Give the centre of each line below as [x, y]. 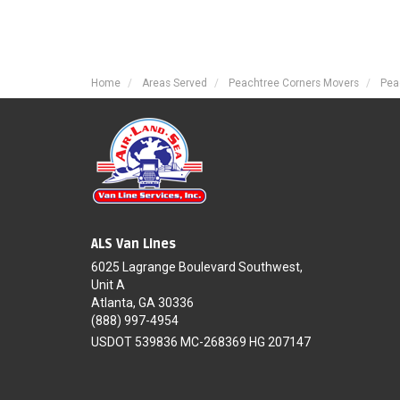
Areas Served [175, 83]
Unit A [108, 284]
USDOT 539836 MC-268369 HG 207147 [201, 342]
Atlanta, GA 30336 [142, 302]
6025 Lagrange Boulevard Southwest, [197, 267]
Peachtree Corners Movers [294, 83]
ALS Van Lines [133, 244]
